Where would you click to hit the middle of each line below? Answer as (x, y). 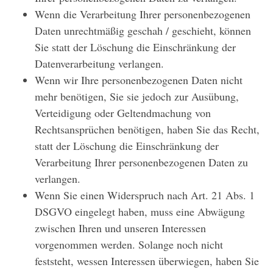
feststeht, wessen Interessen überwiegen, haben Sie (147, 261)
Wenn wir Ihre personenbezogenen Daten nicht (139, 80)
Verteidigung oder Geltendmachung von (123, 113)
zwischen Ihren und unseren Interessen (120, 228)
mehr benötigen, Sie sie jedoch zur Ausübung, (137, 97)
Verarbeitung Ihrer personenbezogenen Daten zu (141, 162)
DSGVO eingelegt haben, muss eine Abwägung (140, 212)
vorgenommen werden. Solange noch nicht (129, 245)
